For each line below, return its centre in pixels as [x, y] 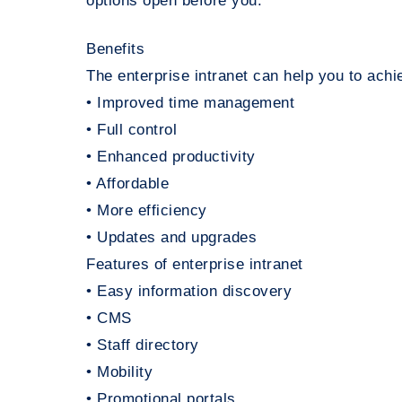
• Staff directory [143, 345]
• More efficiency [147, 211]
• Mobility [119, 372]
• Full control [131, 130]
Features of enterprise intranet [195, 265]
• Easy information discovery [189, 292]
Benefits [115, 49]
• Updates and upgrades [171, 238]
